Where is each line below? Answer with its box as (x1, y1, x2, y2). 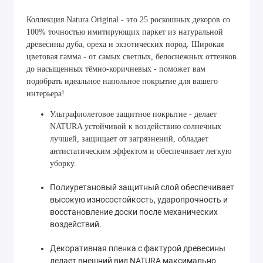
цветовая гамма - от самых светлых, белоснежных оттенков (26, 52, 237, 62)
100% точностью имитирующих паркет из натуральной (26, 27, 223, 37)
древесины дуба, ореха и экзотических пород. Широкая (26, 39, 224, 49)
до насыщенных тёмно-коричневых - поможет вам (26, 64, 205, 74)
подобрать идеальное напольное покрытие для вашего (26, 76, 218, 86)
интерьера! (26, 89, 65, 99)
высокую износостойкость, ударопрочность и (50, 194, 228, 205)
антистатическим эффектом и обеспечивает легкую (50, 146, 231, 156)
